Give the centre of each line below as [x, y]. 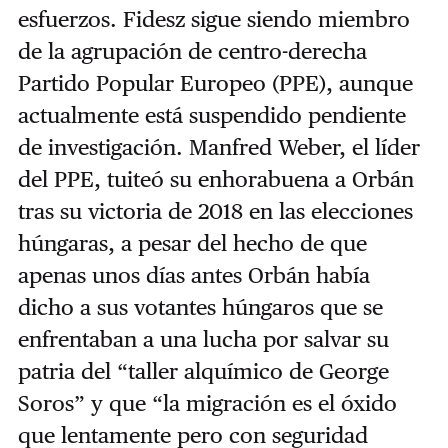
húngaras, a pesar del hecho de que [192, 242]
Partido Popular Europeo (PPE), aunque [215, 82]
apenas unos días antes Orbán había [193, 274]
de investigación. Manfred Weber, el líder [218, 146]
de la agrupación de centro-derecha [192, 50]
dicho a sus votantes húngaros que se [200, 306]
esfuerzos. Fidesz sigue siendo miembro [213, 18]
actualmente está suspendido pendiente [211, 114]
